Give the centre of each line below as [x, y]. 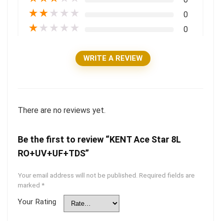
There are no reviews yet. [62, 110]
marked [30, 185]
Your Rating [37, 202]
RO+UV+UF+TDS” [53, 153]
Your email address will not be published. [78, 175]
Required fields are [167, 175]
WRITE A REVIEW [113, 58]
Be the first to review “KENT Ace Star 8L [99, 139]
